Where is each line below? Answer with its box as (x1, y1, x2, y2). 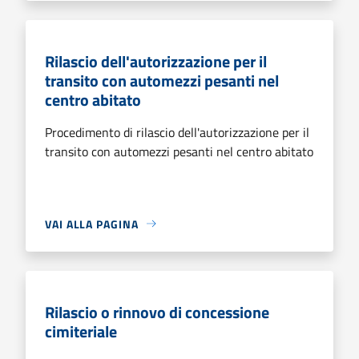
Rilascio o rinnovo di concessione (45, 299, 269, 325)
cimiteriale (45, 318, 117, 344)
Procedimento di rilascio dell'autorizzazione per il (45, 122, 309, 142)
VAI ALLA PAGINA (45, 215, 139, 232)
